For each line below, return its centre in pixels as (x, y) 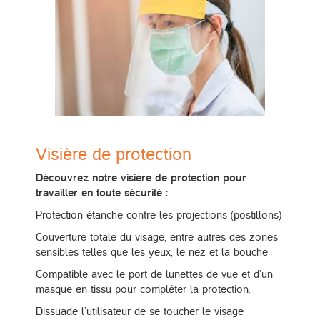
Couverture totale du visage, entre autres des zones (157, 237)
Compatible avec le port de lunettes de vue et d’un (154, 274)
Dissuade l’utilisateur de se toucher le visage (140, 311)
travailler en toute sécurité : (102, 193)
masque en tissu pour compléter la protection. (143, 289)
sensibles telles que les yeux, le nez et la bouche (152, 252)
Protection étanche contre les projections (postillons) (159, 215)
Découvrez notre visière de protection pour (141, 178)
